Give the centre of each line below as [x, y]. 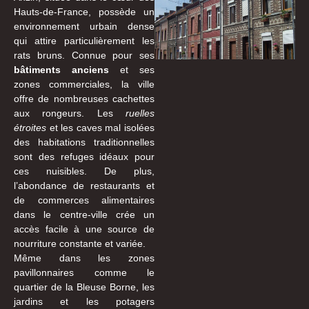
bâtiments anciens [61, 70]
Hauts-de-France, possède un [84, 12]
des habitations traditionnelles [84, 142]
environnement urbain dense [84, 27]
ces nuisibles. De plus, [84, 171]
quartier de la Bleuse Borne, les [84, 287]
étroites [30, 128]
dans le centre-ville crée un [84, 215]
